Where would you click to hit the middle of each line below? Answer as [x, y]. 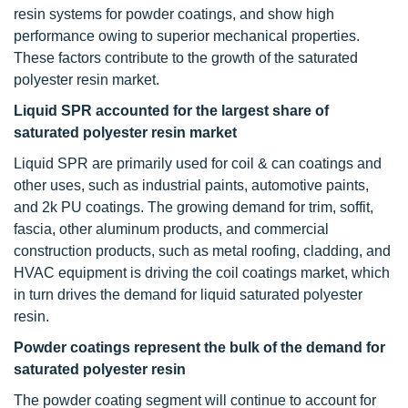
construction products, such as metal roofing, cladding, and [202, 251]
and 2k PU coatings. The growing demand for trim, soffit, [194, 207]
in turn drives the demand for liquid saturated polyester [188, 295]
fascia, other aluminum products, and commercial [171, 229]
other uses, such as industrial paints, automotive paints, [191, 185]
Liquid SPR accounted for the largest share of [171, 111]
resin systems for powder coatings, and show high [174, 14]
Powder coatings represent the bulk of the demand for [199, 347]
